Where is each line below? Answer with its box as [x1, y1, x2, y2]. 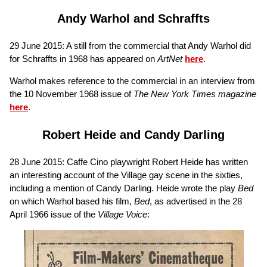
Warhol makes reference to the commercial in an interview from [10, 75, 255, 86]
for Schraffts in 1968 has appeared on [10, 53, 157, 64]
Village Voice [98, 209, 147, 219]
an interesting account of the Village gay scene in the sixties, [10, 169, 243, 180]
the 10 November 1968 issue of [10, 88, 133, 99]
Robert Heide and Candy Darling [42, 128, 225, 141]
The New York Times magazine [133, 88, 256, 99]
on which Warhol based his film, [10, 195, 134, 206]
